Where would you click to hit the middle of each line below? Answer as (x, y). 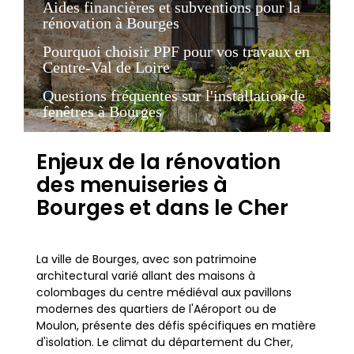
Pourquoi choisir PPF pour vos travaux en (176, 51)
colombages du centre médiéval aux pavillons (164, 292)
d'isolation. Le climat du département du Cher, (165, 342)
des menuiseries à (132, 185)
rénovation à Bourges (111, 23)
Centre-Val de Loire (106, 67)
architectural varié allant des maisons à (146, 276)
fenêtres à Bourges (102, 111)
